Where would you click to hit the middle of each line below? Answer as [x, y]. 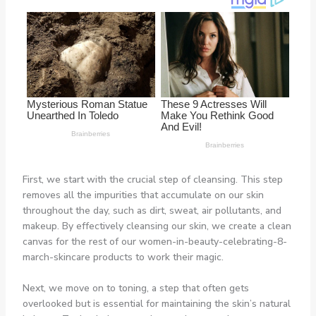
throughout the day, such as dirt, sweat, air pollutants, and [152, 210]
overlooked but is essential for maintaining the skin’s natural [156, 303]
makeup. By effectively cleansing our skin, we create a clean [157, 226]
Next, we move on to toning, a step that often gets [135, 288]
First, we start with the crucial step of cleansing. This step [152, 179]
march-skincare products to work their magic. [123, 257]
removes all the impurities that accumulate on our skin [143, 195]
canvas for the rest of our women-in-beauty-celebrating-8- [154, 241]
